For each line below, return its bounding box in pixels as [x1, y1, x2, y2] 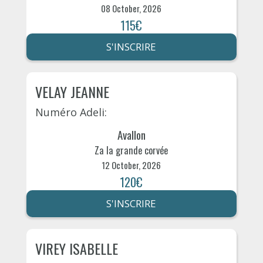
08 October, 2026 [101, 1, 162, 15]
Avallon [117, 126, 146, 143]
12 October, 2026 [102, 159, 161, 172]
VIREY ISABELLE [35, 238, 118, 259]
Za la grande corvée [95, 143, 168, 158]
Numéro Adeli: [35, 104, 107, 119]
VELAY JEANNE [35, 80, 109, 102]
